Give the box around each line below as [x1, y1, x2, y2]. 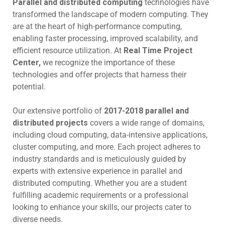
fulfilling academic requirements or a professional [13, 190, 188, 200]
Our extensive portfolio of [13, 106, 104, 116]
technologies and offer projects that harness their [13, 70, 186, 79]
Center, [13, 58, 41, 67]
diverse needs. [13, 214, 63, 224]
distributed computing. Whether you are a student [13, 178, 187, 188]
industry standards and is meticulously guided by [13, 154, 186, 164]
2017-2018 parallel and [104, 106, 189, 116]
